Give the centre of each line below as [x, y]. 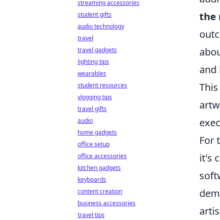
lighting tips [93, 62]
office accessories [102, 156]
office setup [94, 144]
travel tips [91, 215]
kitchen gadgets [99, 168]
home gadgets [97, 132]
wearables [92, 73]
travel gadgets [97, 50]
